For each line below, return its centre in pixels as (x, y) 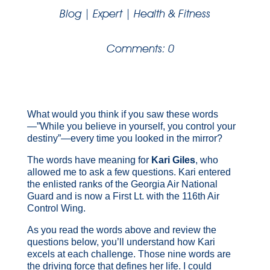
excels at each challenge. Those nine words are (129, 254)
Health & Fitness (172, 13)
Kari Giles (173, 160)
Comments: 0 (141, 48)
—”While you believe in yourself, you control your (131, 126)
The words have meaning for (89, 160)
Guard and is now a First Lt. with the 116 (112, 196)
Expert (107, 13)
